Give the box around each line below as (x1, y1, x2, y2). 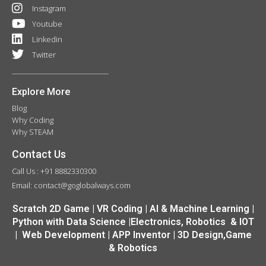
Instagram (32, 2, 66, 14)
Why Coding (12, 114, 53, 125)
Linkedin (32, 33, 62, 45)
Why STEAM (12, 126, 53, 137)
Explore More (12, 85, 70, 97)
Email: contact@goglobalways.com (12, 179, 131, 191)
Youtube (32, 18, 62, 29)
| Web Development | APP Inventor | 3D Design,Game (14, 229, 252, 240)
